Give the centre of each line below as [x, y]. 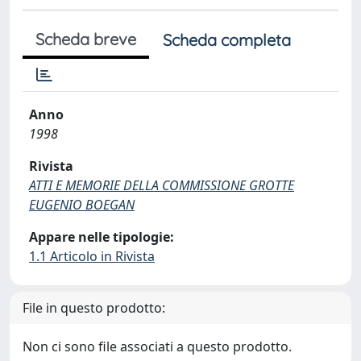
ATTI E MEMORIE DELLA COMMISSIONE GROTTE [162, 185]
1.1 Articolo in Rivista [92, 256]
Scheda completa [227, 40]
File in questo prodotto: [94, 308]
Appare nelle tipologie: [102, 237]
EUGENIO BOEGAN [82, 205]
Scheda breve [86, 39]
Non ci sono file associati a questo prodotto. [157, 346]
